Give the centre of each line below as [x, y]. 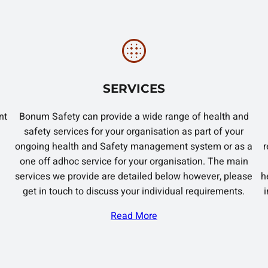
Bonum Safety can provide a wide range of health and [134, 117]
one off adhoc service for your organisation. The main [134, 162]
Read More [134, 216]
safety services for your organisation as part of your [134, 132]
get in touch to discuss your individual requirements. [134, 192]
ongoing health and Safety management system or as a [134, 147]
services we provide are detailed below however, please [134, 177]
